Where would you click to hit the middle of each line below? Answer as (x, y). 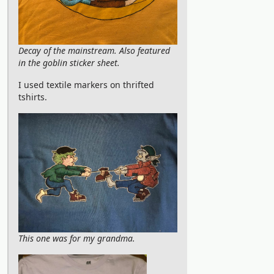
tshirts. (33, 97)
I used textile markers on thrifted (86, 85)
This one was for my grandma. (77, 239)
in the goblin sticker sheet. (69, 63)
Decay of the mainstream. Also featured (94, 50)
